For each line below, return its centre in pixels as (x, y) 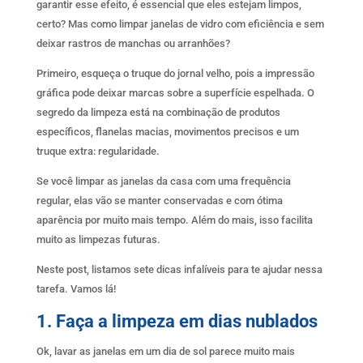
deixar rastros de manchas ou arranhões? (133, 43)
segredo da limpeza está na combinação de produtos (158, 112)
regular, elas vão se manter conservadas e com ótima (159, 200)
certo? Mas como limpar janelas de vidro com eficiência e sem (180, 23)
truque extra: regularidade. (98, 151)
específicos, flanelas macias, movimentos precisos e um (167, 131)
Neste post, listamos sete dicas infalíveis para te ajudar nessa (179, 269)
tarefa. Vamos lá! (76, 288)
